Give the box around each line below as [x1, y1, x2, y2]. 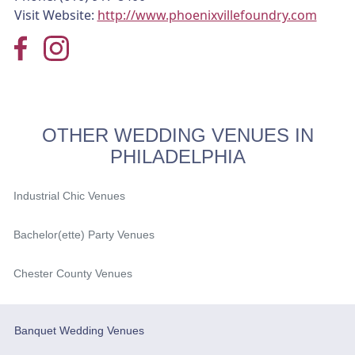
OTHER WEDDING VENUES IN [41, 124, 314, 146]
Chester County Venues [13, 266, 132, 280]
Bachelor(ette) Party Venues [13, 227, 155, 241]
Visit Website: [13, 6, 97, 24]
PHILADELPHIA [109, 145, 246, 167]
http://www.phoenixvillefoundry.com [97, 6, 317, 24]
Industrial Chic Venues [13, 189, 125, 202]
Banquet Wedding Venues [13, 323, 144, 337]
